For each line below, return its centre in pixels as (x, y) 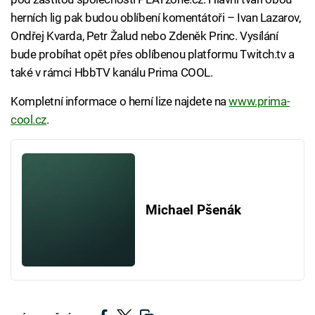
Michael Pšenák (193, 210)
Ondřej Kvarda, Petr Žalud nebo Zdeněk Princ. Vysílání (144, 36)
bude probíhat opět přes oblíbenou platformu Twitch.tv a (153, 54)
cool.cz (29, 120)
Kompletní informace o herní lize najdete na (120, 102)
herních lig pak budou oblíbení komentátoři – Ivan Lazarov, (156, 18)
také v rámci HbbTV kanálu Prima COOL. (112, 73)
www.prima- (259, 102)
